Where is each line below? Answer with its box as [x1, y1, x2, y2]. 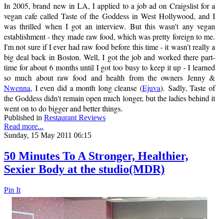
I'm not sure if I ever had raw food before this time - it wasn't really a [4, 41, 215, 52]
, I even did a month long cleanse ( [30, 82, 143, 93]
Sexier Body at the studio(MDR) [4, 162, 165, 175]
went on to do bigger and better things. [4, 103, 123, 113]
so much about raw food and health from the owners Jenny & [4, 72, 215, 83]
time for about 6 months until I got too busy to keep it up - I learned [4, 62, 215, 72]
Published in [4, 113, 42, 122]
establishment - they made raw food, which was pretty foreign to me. [4, 31, 215, 42]
